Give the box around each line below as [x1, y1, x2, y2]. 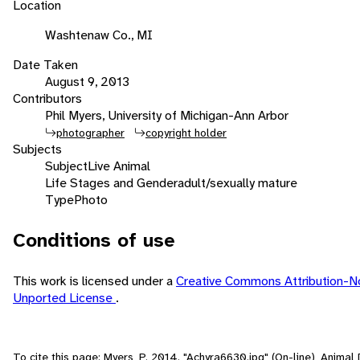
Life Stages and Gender [45, 174, 178, 191]
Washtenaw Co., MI [45, 26, 153, 43]
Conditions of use [13, 227, 175, 253]
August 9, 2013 [45, 72, 129, 90]
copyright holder [145, 125, 227, 140]
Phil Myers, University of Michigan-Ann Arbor [45, 106, 288, 124]
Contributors [13, 89, 82, 107]
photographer [56, 125, 125, 140]
